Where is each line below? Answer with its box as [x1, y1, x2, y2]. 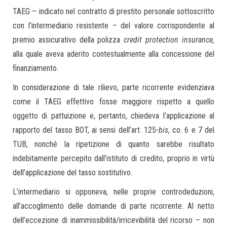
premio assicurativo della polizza [13, 35, 124, 45]
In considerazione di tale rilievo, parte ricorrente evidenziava [13, 83, 214, 92]
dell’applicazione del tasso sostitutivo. [13, 168, 132, 177]
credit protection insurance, [124, 35, 215, 45]
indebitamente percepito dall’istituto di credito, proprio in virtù [13, 154, 214, 163]
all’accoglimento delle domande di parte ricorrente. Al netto [13, 201, 214, 211]
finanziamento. [13, 63, 58, 73]
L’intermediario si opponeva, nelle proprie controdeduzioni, [13, 187, 214, 197]
